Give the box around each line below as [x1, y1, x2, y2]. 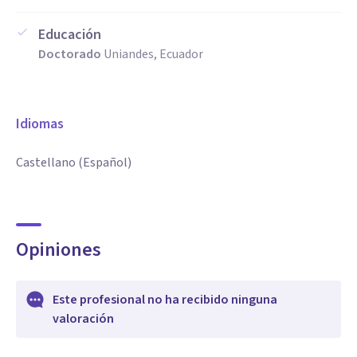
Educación [38, 25, 101, 45]
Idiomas [16, 114, 64, 134]
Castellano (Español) [16, 154, 131, 171]
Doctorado [38, 45, 101, 63]
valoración [53, 310, 114, 328]
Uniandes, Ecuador [104, 45, 203, 63]
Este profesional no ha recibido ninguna [53, 291, 277, 308]
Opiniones [16, 236, 101, 264]
